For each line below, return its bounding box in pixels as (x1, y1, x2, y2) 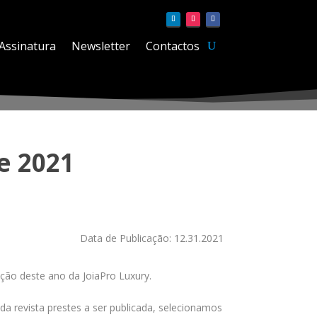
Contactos (146, 38, 200, 54)
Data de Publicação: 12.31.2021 (80, 231, 224, 246)
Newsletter (71, 38, 130, 54)
